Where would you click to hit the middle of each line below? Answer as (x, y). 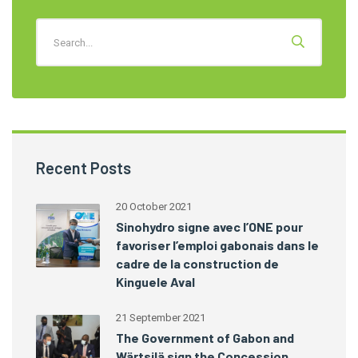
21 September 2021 (161, 318)
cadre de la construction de (197, 264)
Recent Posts (84, 168)
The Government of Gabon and (205, 338)
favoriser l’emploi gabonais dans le (217, 245)
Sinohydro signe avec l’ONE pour (209, 227)
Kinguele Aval (155, 282)
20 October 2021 (154, 207)
